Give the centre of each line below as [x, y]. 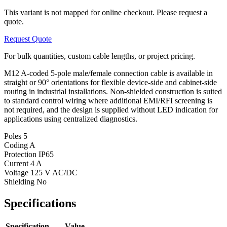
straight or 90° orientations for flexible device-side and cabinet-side [110, 82]
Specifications [40, 203]
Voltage [17, 172]
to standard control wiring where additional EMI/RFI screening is [108, 100]
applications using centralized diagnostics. [71, 119]
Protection [21, 154]
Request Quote [28, 39]
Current [17, 163]
